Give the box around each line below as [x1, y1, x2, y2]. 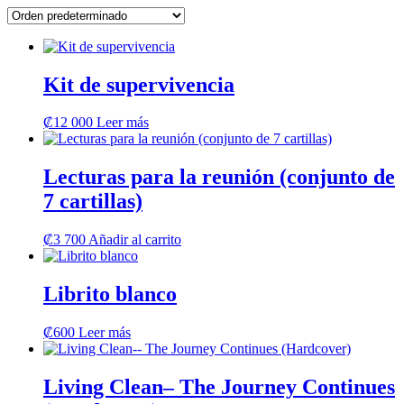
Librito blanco [43, 282, 177, 307]
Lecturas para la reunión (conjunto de [43, 165, 395, 189]
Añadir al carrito [88, 232, 181, 248]
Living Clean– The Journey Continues [43, 374, 395, 399]
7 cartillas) [43, 189, 142, 214]
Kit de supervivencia [43, 72, 234, 96]
